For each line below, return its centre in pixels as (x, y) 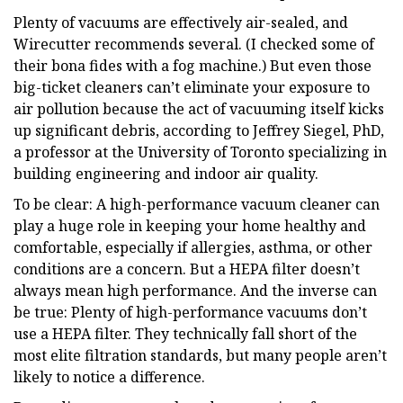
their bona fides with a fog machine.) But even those (193, 65)
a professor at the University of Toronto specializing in (200, 152)
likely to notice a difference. (109, 376)
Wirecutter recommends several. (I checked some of (194, 44)
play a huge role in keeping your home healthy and (190, 225)
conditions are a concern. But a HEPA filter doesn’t (187, 269)
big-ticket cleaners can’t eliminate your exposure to (192, 87)
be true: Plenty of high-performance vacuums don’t (190, 312)
